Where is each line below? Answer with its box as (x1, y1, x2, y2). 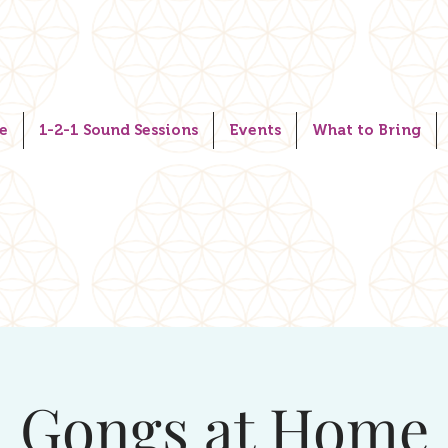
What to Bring (312, 121, 421, 139)
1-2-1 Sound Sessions (39, 121, 198, 139)
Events (229, 121, 281, 139)
